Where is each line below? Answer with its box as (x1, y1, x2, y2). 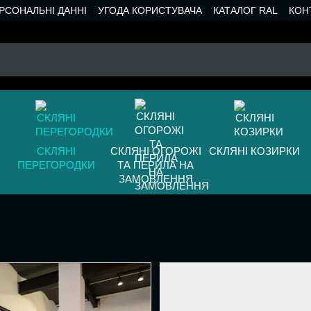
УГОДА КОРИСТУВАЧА (98, 5, 202, 16)
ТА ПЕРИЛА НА (117, 159, 194, 171)
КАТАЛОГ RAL (213, 5, 278, 16)
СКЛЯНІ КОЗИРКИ (209, 145, 301, 157)
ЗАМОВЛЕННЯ (118, 173, 193, 185)
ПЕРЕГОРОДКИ (17, 159, 96, 171)
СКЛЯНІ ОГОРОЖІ (110, 145, 201, 157)
